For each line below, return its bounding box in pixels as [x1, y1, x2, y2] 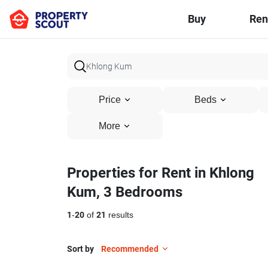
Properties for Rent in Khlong [67, 165, 254, 181]
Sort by [67, 244, 94, 254]
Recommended [101, 244, 159, 254]
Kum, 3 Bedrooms [67, 184, 182, 200]
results [106, 210, 133, 220]
